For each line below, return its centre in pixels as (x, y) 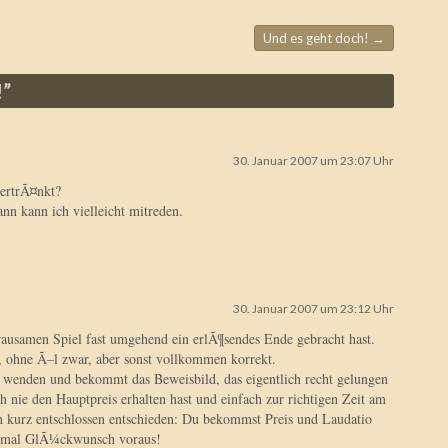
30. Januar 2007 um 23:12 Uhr (313, 308)
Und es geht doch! (317, 38)
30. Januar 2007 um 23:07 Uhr (313, 160)
